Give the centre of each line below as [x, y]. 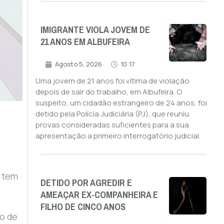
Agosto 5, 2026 [78, 64]
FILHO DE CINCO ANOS [83, 207]
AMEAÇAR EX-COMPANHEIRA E [99, 195]
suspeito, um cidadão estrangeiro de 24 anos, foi [121, 103]
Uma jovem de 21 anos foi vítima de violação [112, 81]
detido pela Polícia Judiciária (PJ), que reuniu [112, 114]
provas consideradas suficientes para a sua [112, 125]
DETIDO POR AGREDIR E [86, 183]
